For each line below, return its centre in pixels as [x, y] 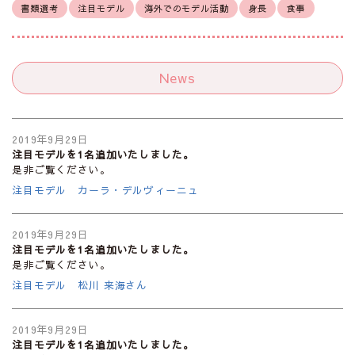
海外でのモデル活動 [187, 8]
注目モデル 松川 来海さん [80, 285]
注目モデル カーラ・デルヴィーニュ [105, 190]
